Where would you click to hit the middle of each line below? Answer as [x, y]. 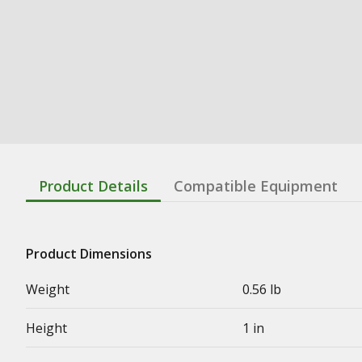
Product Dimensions [89, 253]
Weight [48, 289]
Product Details [93, 185]
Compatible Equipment [256, 185]
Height [46, 328]
